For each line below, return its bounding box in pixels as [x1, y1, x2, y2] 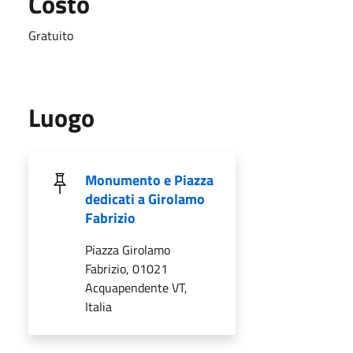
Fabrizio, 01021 [85, 258, 168, 278]
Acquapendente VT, [85, 277, 188, 297]
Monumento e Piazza [85, 169, 214, 191]
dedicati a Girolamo [85, 188, 205, 210]
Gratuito [28, 25, 73, 45]
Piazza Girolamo [85, 240, 170, 259]
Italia [85, 296, 112, 316]
